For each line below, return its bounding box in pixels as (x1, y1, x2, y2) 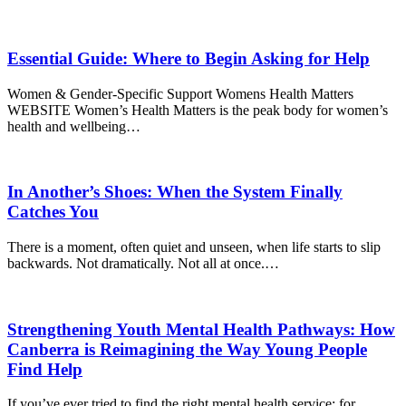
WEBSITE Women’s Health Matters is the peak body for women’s (7, 101, 388, 118)
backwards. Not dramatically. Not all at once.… (7, 256, 279, 271)
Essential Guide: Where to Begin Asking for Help (7, 48, 370, 68)
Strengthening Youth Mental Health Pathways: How (7, 319, 395, 339)
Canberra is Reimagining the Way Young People (7, 339, 367, 359)
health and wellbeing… (7, 118, 140, 134)
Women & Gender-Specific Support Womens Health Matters (7, 85, 353, 101)
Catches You (7, 202, 99, 222)
